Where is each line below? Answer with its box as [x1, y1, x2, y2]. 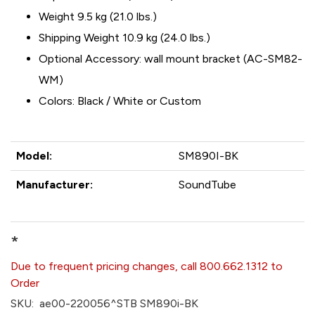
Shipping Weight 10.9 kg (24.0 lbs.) [39, 31, 210, 44]
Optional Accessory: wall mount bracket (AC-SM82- [39, 52, 302, 65]
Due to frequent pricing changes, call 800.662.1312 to [11, 259, 283, 273]
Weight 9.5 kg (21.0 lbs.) [39, 10, 157, 23]
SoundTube [179, 178, 236, 191]
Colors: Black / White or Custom [39, 94, 201, 108]
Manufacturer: [16, 178, 93, 191]
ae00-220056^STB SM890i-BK [34, 297, 198, 310]
